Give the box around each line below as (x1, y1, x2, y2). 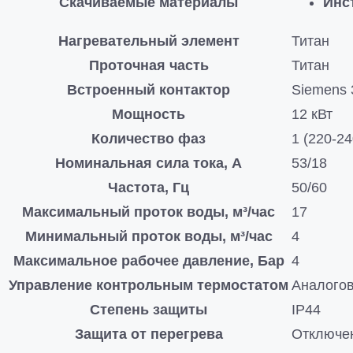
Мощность (112, 106, 185, 122)
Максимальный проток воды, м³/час (22, 204, 275, 220)
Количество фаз (91, 131, 206, 147)
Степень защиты (90, 302, 207, 318)
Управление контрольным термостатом (9, 277, 288, 293)
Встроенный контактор (67, 82, 230, 98)
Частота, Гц (108, 180, 189, 195)
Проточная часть (88, 58, 209, 73)
